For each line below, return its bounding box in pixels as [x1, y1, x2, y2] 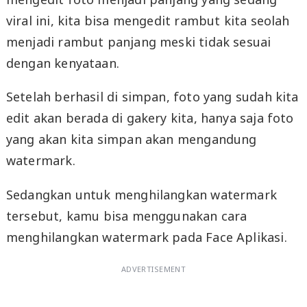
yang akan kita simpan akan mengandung [5, 131, 257, 148]
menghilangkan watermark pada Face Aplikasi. [5, 229, 287, 246]
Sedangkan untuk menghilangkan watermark [5, 186, 277, 204]
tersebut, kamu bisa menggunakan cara [5, 208, 247, 225]
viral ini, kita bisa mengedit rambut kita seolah [5, 12, 290, 29]
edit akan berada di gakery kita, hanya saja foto [5, 110, 294, 127]
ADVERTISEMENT [121, 264, 186, 275]
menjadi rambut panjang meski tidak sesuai [5, 33, 271, 50]
